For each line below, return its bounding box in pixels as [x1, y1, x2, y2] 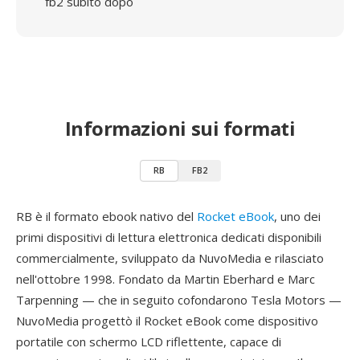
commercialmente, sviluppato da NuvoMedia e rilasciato [16, 250, 324, 266]
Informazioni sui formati [64, 115, 296, 141]
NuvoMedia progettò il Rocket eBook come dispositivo [16, 313, 318, 329]
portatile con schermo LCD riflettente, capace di [16, 333, 281, 350]
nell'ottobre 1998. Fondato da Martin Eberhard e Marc [16, 271, 315, 287]
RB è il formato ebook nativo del [16, 208, 197, 224]
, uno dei [274, 208, 321, 224]
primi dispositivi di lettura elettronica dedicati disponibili [16, 229, 321, 245]
